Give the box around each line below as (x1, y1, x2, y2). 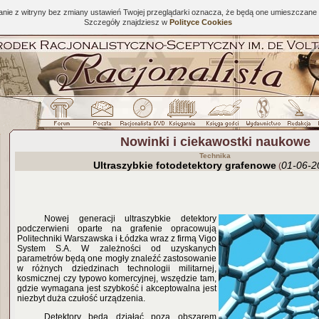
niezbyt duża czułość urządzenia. (17, 293, 145, 303)
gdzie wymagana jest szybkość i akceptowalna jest (17, 283, 216, 293)
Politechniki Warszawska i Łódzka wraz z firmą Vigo (17, 234, 216, 244)
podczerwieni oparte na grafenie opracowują (17, 224, 216, 234)
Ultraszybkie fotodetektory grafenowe (93, 159, 276, 171)
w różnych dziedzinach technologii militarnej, (17, 263, 216, 273)
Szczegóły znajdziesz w (83, 18, 169, 26)
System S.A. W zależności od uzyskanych (17, 244, 216, 253)
